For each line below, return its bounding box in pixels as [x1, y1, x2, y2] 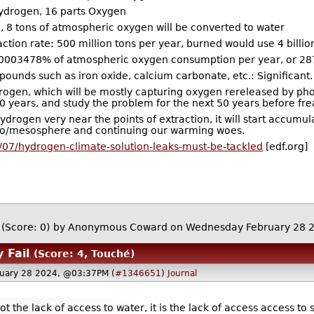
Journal [167, 268, 197, 278]
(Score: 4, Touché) [34, 248, 135, 260]
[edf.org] [263, 140, 308, 152]
